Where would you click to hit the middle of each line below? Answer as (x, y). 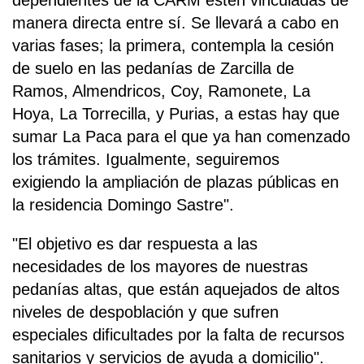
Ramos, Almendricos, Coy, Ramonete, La (161, 91)
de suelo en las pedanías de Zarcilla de (153, 69)
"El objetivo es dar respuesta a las (135, 244)
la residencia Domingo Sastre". (123, 205)
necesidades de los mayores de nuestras (160, 267)
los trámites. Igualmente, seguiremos (146, 160)
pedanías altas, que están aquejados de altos (176, 290)
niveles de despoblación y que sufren (145, 312)
